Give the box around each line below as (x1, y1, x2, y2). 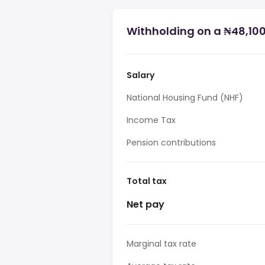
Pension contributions (127, 137, 216, 148)
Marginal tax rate (127, 238, 196, 250)
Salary (127, 69, 154, 81)
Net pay (127, 198, 164, 211)
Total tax (127, 175, 167, 187)
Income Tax (127, 114, 176, 126)
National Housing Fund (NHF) (127, 92, 243, 104)
